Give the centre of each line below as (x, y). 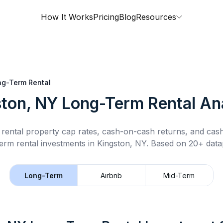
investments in (67, 143)
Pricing (106, 17)
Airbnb (111, 175)
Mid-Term (179, 175)
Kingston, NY (121, 143)
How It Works (67, 17)
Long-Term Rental (128, 103)
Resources (156, 17)
